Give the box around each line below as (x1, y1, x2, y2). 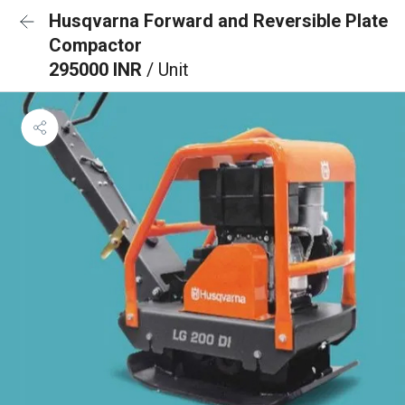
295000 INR (49, 59, 146, 80)
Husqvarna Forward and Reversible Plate (49, 10, 388, 32)
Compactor (49, 34, 142, 56)
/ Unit (146, 59, 189, 80)
